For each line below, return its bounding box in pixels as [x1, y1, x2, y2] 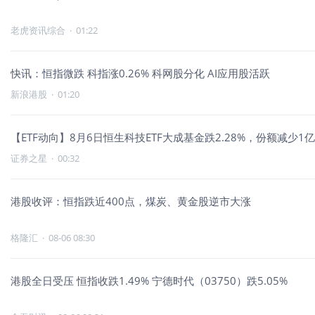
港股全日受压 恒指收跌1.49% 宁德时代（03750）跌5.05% [11, 274, 288, 288]
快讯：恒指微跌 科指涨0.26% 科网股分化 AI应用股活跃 [11, 66, 270, 80]
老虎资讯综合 [11, 24, 65, 37]
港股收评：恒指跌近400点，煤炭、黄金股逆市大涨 [11, 194, 251, 208]
